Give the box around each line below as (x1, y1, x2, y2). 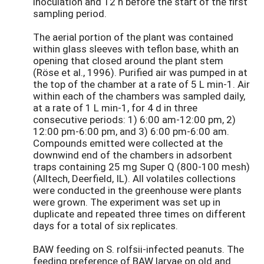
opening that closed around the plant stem (33, 54, 223, 68)
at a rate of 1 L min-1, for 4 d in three (33, 101, 197, 115)
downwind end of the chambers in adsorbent (33, 148, 232, 162)
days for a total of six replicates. (33, 219, 178, 233)
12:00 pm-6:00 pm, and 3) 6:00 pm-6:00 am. (33, 124, 229, 138)
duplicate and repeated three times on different (33, 207, 246, 221)
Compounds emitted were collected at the (33, 136, 223, 150)
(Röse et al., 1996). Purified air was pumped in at (33, 65, 247, 80)
